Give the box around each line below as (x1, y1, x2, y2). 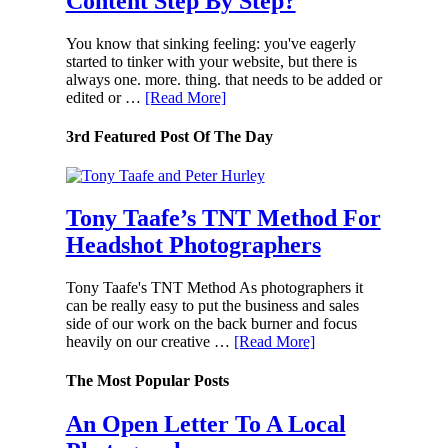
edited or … (65, 88, 145, 106)
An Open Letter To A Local (65, 411, 346, 438)
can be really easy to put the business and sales (65, 296, 359, 314)
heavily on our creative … (65, 332, 234, 350)
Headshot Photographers (65, 232, 321, 259)
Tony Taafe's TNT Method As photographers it (65, 278, 363, 296)
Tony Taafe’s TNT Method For (65, 205, 381, 232)
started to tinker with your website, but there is (65, 52, 357, 70)
